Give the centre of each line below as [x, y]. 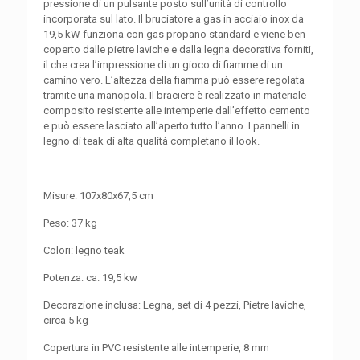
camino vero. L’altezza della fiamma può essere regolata [174, 80]
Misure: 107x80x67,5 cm [98, 196]
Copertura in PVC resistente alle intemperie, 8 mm [156, 348]
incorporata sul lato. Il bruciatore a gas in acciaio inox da [174, 19]
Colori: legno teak [84, 251]
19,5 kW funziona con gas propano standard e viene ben [174, 35]
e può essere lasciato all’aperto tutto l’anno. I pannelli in [172, 126]
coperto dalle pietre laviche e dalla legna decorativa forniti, [178, 50]
